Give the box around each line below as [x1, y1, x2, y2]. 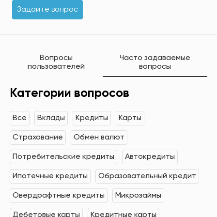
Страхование [13, 133, 63, 141]
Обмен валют [74, 133, 124, 141]
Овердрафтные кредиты [13, 191, 105, 200]
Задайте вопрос [17, 6, 78, 14]
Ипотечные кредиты [13, 172, 88, 180]
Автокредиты [125, 153, 175, 161]
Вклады [37, 114, 65, 122]
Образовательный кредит [98, 172, 196, 180]
